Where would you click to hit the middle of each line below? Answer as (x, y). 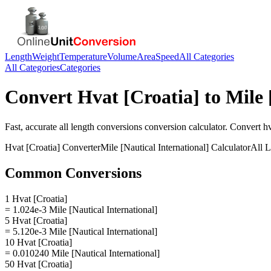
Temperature (83, 57)
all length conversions (101, 126)
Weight (46, 57)
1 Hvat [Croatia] (36, 198)
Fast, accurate (32, 126)
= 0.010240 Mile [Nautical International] (82, 253)
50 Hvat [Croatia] (38, 264)
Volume (122, 57)
